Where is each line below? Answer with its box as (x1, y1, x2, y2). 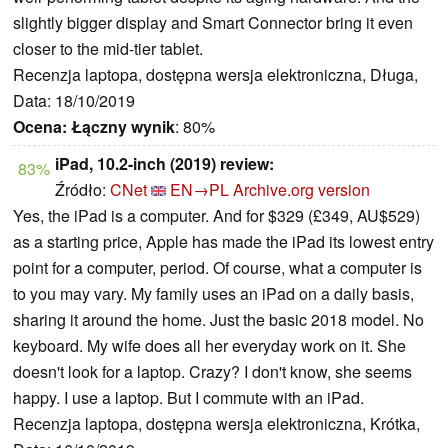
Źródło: (55, 178, 110, 202)
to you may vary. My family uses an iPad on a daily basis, (13, 282, 414, 306)
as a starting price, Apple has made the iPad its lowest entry (13, 230, 434, 254)
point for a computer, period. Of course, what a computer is (13, 256, 422, 280)
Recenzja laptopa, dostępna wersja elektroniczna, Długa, (13, 63, 418, 87)
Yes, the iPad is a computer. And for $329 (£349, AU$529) (13, 204, 420, 228)
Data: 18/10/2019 (13, 89, 135, 113)
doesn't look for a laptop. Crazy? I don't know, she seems (13, 360, 412, 384)
